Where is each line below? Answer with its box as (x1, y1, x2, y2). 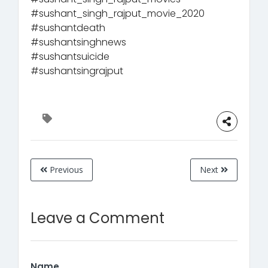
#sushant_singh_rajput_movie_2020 (31, 6, 205, 20)
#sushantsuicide (31, 49, 109, 63)
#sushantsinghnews (31, 35, 126, 49)
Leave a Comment (31, 208, 165, 228)
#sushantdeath (31, 20, 105, 35)
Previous (47, 163, 83, 175)
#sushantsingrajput (31, 63, 123, 78)
